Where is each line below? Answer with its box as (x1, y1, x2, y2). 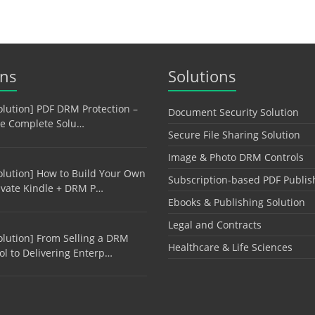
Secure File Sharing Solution (168, 128, 300, 142)
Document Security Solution (168, 105, 299, 120)
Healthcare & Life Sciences (168, 240, 292, 255)
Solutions (168, 65, 236, 87)
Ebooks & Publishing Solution (168, 195, 305, 210)
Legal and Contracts (168, 218, 262, 232)
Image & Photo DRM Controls (168, 150, 304, 165)
